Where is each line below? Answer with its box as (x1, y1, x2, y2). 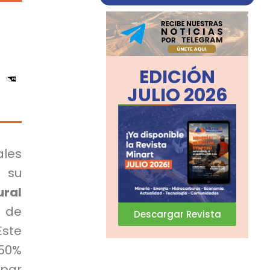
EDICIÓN (139, 64, 216, 90)
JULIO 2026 (127, 82, 228, 108)
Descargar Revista (133, 207, 221, 221)
